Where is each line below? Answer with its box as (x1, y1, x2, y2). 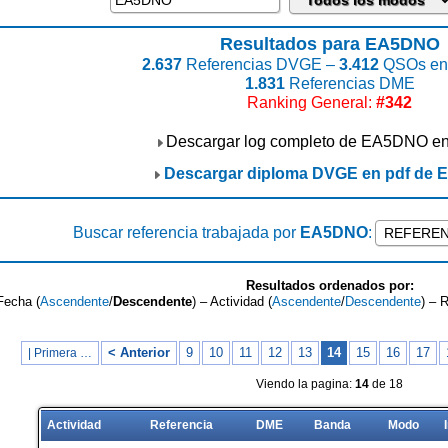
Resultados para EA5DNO (219, 34, 440, 54)
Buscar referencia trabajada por (73, 224, 300, 241)
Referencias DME (284, 75, 415, 92)
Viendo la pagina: (256, 377, 355, 391)
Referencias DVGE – (181, 56, 339, 73)
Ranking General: (247, 94, 376, 111)
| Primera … (27, 346, 92, 360)
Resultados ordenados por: (245, 278, 414, 293)
